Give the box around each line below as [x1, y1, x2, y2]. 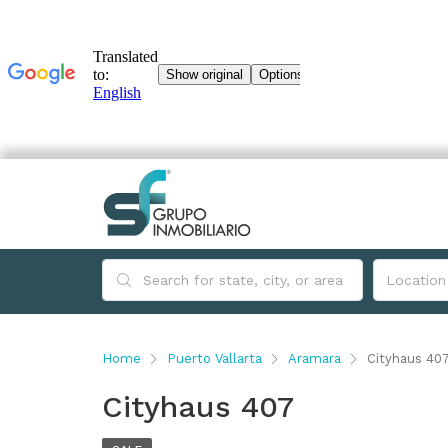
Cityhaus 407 [102, 389, 294, 424]
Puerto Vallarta [167, 351, 262, 366]
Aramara [288, 351, 341, 366]
